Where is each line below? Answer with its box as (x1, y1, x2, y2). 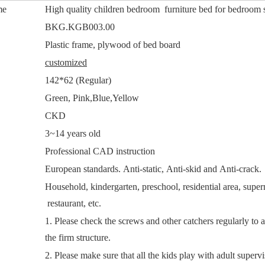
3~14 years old (45, 128, 101, 138)
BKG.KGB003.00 (45, 22, 115, 32)
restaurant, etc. (45, 198, 101, 208)
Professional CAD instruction (45, 146, 155, 156)
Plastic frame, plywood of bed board (45, 40, 180, 50)
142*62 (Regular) (45, 75, 111, 85)
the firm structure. (45, 232, 111, 243)
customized (45, 57, 87, 67)
